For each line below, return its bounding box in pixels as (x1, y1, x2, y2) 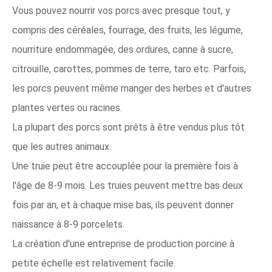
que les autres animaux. (12, 141, 111, 152)
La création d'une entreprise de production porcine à (12, 238, 234, 250)
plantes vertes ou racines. (12, 102, 122, 114)
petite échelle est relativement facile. (12, 257, 175, 269)
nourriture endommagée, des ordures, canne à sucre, (12, 44, 233, 55)
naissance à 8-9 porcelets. (12, 219, 124, 230)
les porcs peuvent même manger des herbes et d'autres (12, 83, 251, 94)
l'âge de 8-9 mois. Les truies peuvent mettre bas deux (12, 180, 243, 191)
